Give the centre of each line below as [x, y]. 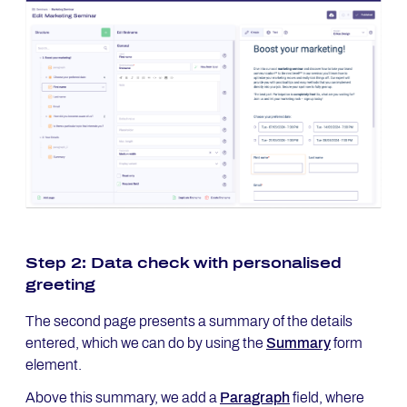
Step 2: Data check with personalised [184, 263]
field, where [327, 397]
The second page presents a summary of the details [189, 321]
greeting [60, 284]
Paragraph [255, 397]
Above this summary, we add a [123, 397]
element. [54, 364]
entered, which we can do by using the [146, 342]
